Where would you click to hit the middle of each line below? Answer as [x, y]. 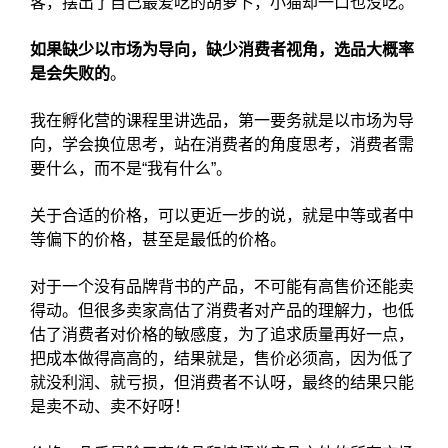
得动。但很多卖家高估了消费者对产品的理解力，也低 [222, 310]
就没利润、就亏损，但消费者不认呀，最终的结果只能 [222, 382]
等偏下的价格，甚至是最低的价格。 [158, 239]
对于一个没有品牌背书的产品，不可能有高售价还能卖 [222, 286]
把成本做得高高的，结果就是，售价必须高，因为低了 [222, 358]
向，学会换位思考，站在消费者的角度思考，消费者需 [222, 144]
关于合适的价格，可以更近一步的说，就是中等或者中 [222, 215]
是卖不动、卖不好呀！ [110, 406]
